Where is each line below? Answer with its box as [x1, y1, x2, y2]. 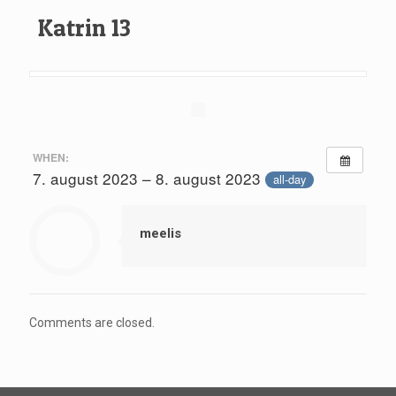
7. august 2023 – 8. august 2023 [32, 166, 265, 189]
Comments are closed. [29, 315, 155, 330]
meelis [140, 225, 181, 241]
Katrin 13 [38, 13, 131, 42]
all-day [272, 171, 306, 188]
